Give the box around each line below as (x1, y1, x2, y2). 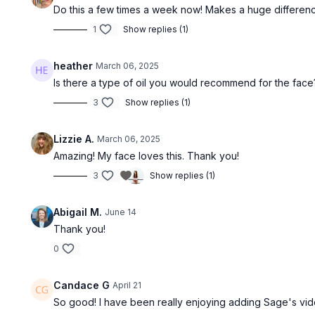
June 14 (105, 207, 137, 218)
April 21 (112, 280, 142, 291)
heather (53, 60, 94, 72)
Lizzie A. (53, 133, 95, 146)
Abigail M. (53, 206, 103, 219)
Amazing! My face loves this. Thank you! (53, 150, 240, 162)
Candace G (53, 279, 110, 292)
